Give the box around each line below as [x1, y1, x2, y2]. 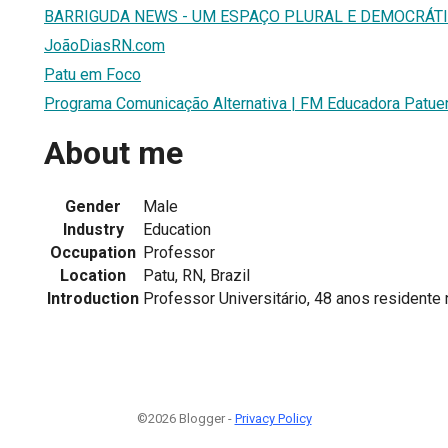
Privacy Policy [234, 410, 312, 426]
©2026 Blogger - [136, 410, 235, 426]
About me [44, 134, 183, 173]
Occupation [50, 242, 136, 262]
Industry [62, 219, 124, 239]
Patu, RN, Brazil [143, 265, 250, 285]
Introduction [47, 288, 139, 308]
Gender [65, 196, 121, 216]
